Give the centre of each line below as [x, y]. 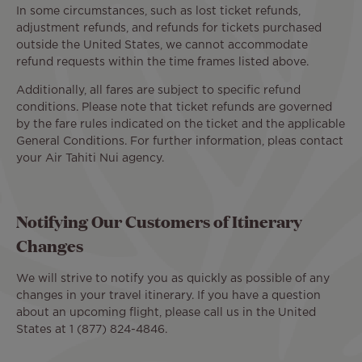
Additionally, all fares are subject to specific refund [158, 90]
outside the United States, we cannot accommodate [162, 45]
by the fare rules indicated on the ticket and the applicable [181, 124]
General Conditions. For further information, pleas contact [180, 141]
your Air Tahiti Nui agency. [90, 158]
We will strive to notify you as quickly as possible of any [173, 279]
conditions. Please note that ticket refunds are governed [174, 107]
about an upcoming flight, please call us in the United [166, 313]
